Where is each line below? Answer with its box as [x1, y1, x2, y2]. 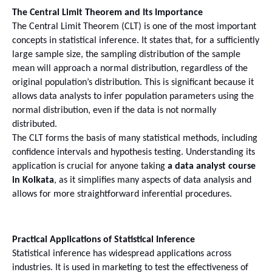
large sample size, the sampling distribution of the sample [12, 49, 240, 59]
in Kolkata [12, 175, 54, 185]
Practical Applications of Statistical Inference [12, 234, 195, 245]
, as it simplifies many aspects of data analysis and [54, 175, 251, 185]
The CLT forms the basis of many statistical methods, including [12, 133, 257, 143]
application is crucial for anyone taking [12, 161, 168, 171]
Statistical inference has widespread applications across [12, 248, 231, 259]
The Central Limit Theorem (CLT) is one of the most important [12, 21, 256, 32]
